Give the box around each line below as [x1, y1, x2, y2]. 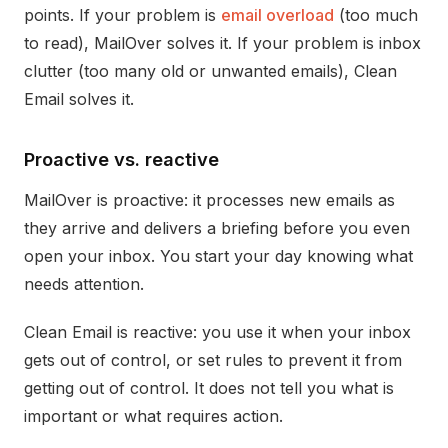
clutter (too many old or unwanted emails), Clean [24, 61, 397, 81]
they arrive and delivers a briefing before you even [24, 218, 410, 238]
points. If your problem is [24, 5, 221, 25]
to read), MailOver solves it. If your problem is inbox [24, 33, 421, 53]
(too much [334, 5, 418, 25]
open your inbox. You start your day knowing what [24, 246, 413, 266]
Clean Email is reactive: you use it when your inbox [24, 322, 411, 342]
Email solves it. [24, 89, 134, 109]
